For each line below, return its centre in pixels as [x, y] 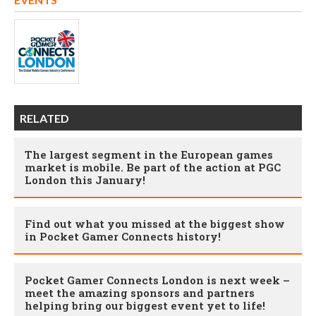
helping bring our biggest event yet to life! [145, 305]
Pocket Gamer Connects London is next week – [157, 280]
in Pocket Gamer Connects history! [123, 236]
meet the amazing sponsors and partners [140, 292]
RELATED [44, 118]
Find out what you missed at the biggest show [155, 223]
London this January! [85, 180]
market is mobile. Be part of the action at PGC [153, 167]
